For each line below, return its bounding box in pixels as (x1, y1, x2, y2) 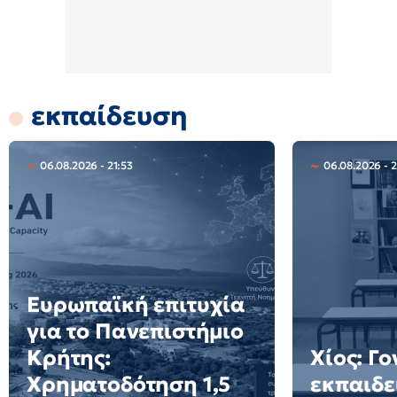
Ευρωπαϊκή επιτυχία (27, 292, 246, 318)
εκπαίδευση (31, 99, 188, 132)
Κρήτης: (27, 345, 111, 371)
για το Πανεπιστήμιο (27, 318, 244, 345)
